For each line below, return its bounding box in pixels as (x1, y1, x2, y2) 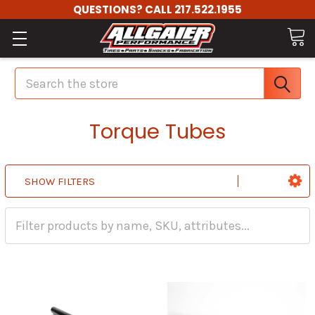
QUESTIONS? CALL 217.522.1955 (73, 2, 242, 17)
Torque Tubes (89, 117, 226, 146)
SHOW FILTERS (25, 175, 95, 188)
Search (14, 66, 54, 82)
